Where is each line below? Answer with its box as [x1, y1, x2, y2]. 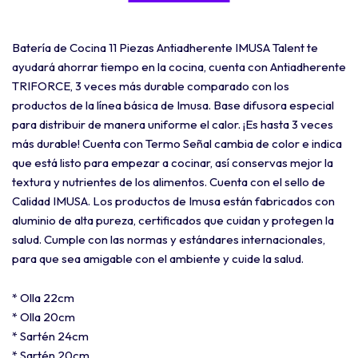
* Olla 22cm [12, 289, 74, 305]
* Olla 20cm [12, 308, 75, 324]
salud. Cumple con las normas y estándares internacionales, [12, 231, 325, 247]
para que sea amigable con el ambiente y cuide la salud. [12, 250, 304, 266]
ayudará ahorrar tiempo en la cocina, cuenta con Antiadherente [12, 58, 346, 74]
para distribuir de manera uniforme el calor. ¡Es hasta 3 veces [12, 116, 333, 132]
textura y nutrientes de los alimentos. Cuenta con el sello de [12, 173, 325, 189]
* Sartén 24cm [12, 328, 89, 344]
